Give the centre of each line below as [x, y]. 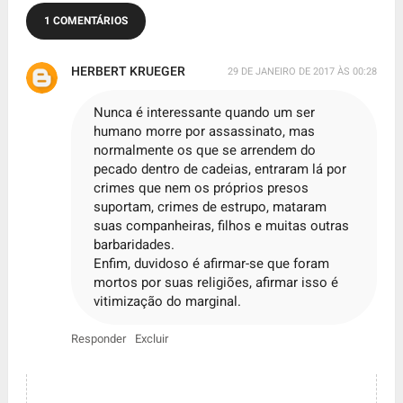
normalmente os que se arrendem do [204, 151]
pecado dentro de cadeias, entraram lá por [219, 170]
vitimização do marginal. [167, 302]
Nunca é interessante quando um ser [204, 113]
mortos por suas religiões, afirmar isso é [215, 283]
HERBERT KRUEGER [128, 72]
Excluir [151, 339]
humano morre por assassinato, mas [204, 132]
